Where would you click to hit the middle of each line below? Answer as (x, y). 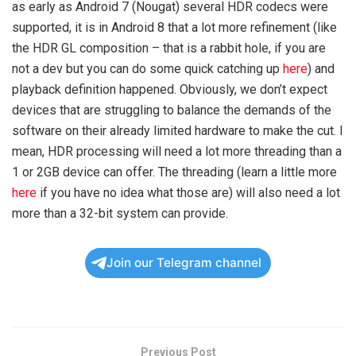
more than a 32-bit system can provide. (120, 213)
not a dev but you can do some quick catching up (147, 68)
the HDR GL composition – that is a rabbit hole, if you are (169, 48)
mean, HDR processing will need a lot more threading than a (177, 151)
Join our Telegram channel (184, 262)
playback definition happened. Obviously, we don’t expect (170, 89)
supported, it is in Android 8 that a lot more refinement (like (174, 27)
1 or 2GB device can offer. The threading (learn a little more (174, 172)
